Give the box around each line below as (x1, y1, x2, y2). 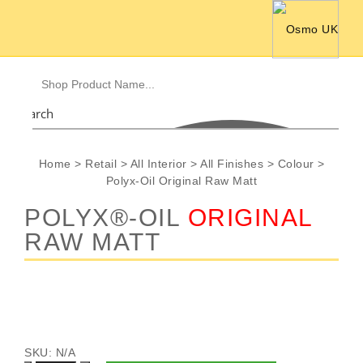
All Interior (130, 157, 187, 170)
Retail (85, 157, 117, 170)
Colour (277, 157, 314, 170)
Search (16, 105, 53, 122)
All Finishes (200, 157, 263, 170)
